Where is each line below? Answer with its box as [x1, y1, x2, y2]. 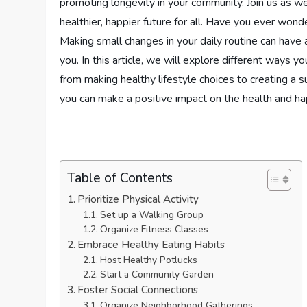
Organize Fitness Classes [99, 222, 208, 236]
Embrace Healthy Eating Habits [77, 237, 225, 251]
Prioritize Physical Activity [77, 192, 199, 206]
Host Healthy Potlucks [99, 253, 197, 267]
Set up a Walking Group [99, 208, 204, 221]
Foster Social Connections [77, 282, 199, 297]
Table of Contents [67, 169, 173, 187]
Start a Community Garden [99, 267, 214, 281]
